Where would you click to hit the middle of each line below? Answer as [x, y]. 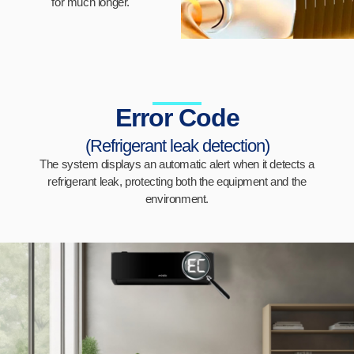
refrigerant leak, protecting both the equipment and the [177, 181]
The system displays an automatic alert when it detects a [177, 164]
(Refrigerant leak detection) [177, 145]
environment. [177, 198]
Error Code [177, 117]
